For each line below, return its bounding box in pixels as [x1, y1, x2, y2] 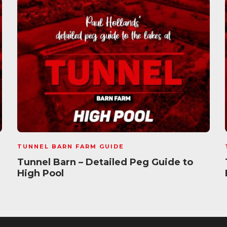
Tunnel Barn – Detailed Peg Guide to [17, 157, 193, 168]
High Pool [17, 168, 66, 179]
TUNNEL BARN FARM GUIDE [17, 143, 124, 150]
